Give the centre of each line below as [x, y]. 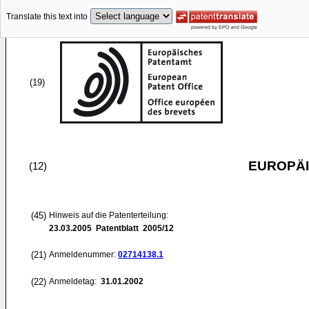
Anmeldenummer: [83, 255]
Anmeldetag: [74, 281]
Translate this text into [47, 17]
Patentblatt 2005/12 [133, 228]
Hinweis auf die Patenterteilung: [109, 215]
